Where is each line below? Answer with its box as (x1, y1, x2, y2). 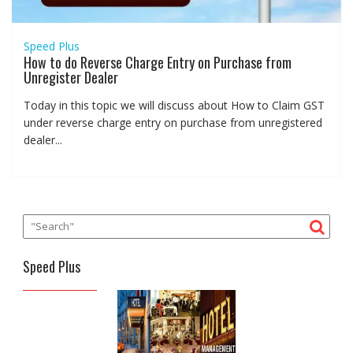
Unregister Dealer (23, 67, 118, 88)
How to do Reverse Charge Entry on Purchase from (23, 52, 292, 73)
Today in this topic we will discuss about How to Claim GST (23, 98, 325, 113)
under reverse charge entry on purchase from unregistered (23, 115, 322, 131)
